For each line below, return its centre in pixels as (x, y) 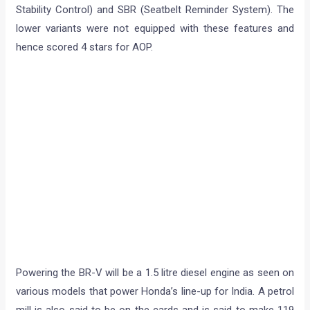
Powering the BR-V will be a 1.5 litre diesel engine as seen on (155, 273)
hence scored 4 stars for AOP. (85, 47)
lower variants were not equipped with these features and (155, 29)
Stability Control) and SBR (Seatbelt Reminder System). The (155, 10)
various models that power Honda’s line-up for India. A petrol (155, 292)
